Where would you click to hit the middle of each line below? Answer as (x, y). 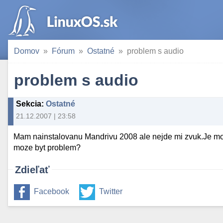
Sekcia (29, 104)
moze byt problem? (47, 148)
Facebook (52, 192)
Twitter (111, 192)
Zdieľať (32, 170)
